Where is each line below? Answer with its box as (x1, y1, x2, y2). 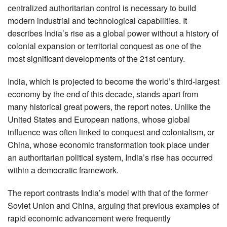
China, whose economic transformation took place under (8, 138, 209, 150)
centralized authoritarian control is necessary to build (8, 2, 196, 14)
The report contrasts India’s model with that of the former (8, 186, 208, 199)
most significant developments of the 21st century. (8, 52, 185, 64)
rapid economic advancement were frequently (8, 212, 171, 224)
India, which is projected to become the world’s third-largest (8, 75, 219, 87)
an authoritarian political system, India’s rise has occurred (8, 151, 213, 163)
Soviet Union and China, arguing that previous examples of (8, 199, 219, 211)
